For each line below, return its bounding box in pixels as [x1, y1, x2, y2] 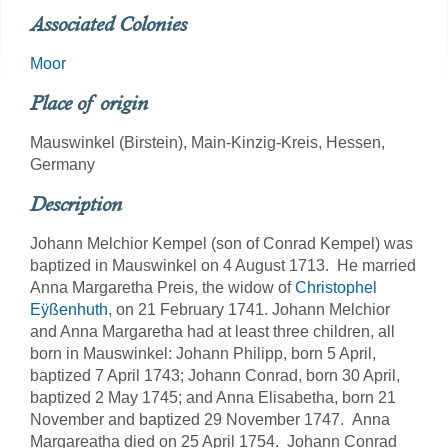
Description [30, 192, 122, 216]
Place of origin [30, 91, 148, 115]
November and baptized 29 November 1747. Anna [30, 411, 390, 428]
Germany [30, 156, 95, 173]
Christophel [295, 279, 377, 296]
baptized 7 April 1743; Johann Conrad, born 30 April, [30, 367, 400, 384]
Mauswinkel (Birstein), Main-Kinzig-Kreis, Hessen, [30, 134, 385, 151]
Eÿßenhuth [30, 301, 108, 318]
